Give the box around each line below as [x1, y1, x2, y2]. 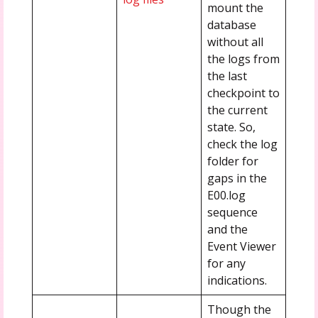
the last [207, 67, 247, 84]
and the [207, 221, 248, 237]
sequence [207, 204, 258, 220]
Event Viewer [207, 238, 276, 254]
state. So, [207, 119, 256, 135]
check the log [207, 136, 278, 152]
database [207, 16, 256, 33]
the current [207, 102, 268, 118]
